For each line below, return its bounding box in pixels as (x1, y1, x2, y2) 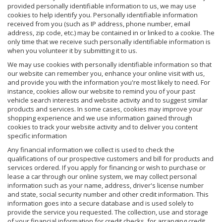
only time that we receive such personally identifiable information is (7, 37, 211, 46)
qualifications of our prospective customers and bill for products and (7, 154, 214, 163)
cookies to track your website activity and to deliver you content (7, 122, 198, 131)
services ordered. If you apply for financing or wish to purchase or (7, 163, 206, 172)
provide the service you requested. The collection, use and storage (7, 207, 208, 217)
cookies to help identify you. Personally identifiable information (7, 10, 198, 19)
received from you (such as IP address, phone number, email (7, 19, 190, 28)
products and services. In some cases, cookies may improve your (7, 104, 203, 113)
